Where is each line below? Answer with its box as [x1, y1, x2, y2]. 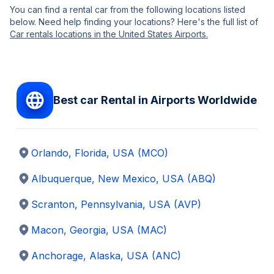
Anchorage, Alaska [31, 249, 120, 262]
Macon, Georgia [31, 223, 106, 236]
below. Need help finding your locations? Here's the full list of [10, 16, 258, 27]
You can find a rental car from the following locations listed [10, 4, 245, 15]
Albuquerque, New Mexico [31, 172, 156, 185]
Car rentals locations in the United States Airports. [10, 28, 208, 39]
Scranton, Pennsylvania [31, 198, 143, 210]
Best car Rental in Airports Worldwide [53, 94, 257, 107]
